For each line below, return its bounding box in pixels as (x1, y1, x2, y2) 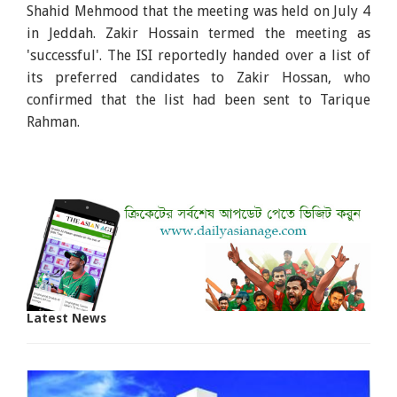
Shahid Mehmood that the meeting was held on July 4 (27, 2, 370, 19)
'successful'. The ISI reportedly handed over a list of (27, 46, 370, 64)
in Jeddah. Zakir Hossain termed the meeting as (27, 24, 370, 42)
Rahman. (27, 113, 81, 130)
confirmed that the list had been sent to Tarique (27, 90, 370, 108)
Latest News (27, 310, 107, 325)
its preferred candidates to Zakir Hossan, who (27, 68, 370, 86)
